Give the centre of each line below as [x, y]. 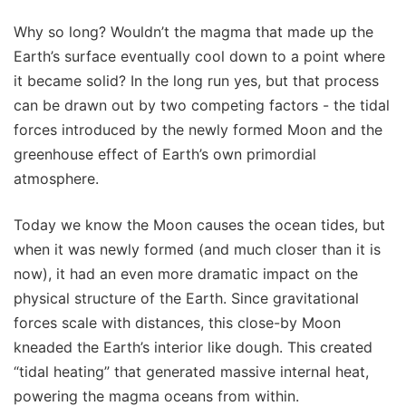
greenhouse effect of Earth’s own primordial [165, 155]
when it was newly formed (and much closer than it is [197, 250]
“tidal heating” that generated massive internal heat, [191, 372]
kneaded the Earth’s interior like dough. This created [193, 348]
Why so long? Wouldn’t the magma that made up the [193, 32]
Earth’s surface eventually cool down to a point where [199, 57]
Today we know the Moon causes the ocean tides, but [199, 225]
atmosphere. [56, 179]
